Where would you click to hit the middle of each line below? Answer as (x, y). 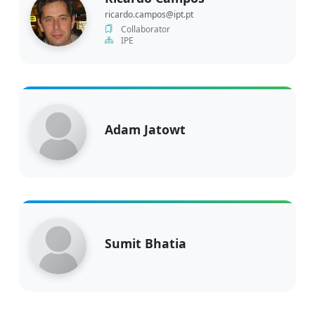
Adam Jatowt (145, 129)
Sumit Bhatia (146, 243)
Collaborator (144, 29)
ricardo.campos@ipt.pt (149, 14)
